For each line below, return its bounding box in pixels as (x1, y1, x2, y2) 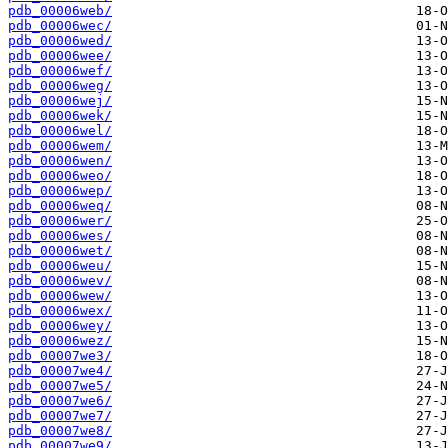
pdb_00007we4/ (8, 363, 112, 379)
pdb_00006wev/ (8, 273, 112, 289)
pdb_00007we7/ (8, 408, 112, 424)
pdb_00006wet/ (8, 243, 112, 259)
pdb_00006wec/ (8, 18, 112, 34)
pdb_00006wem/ (8, 138, 112, 154)
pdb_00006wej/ (8, 93, 112, 109)
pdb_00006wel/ (8, 123, 112, 139)
